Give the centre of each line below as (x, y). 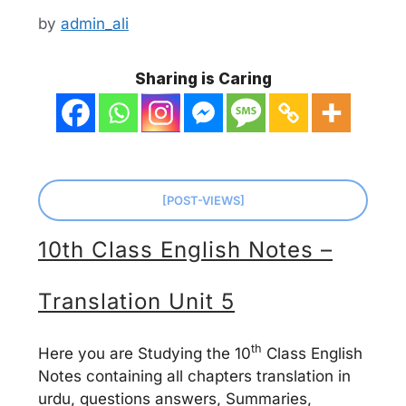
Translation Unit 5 (136, 301)
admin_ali (95, 23)
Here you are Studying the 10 (145, 353)
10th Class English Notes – (185, 249)
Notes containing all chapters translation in (194, 376)
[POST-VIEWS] (203, 200)
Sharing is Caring (203, 78)
